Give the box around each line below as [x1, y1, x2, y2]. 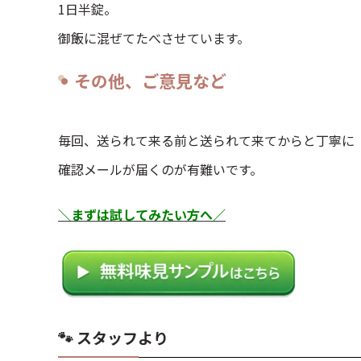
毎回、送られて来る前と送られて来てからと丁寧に [58, 131, 355, 150]
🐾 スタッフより [58, 326, 168, 348]
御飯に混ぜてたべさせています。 [58, 28, 250, 48]
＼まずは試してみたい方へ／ [58, 205, 226, 224]
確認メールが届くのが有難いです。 [58, 160, 263, 179]
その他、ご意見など [74, 68, 226, 93]
